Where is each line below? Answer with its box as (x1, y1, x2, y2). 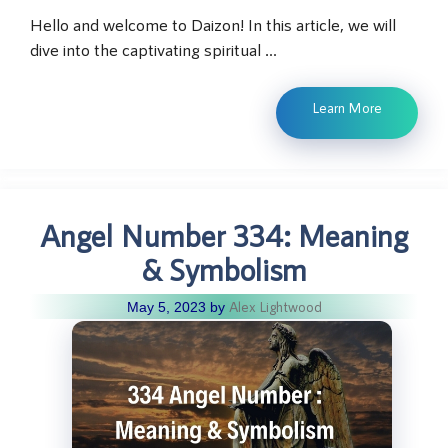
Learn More (312, 99, 382, 117)
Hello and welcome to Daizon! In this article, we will (30, 13, 396, 34)
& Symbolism (141, 251, 307, 288)
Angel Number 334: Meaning (40, 217, 408, 254)
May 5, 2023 (126, 299, 206, 316)
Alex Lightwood (228, 298, 322, 316)
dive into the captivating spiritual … (30, 38, 277, 59)
